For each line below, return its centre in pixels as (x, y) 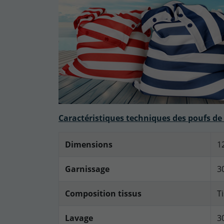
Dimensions (89, 145)
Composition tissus (103, 194)
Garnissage (87, 169)
